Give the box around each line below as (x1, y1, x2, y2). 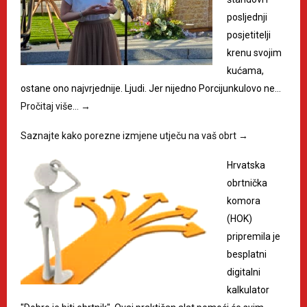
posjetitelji (227, 29, 271, 40)
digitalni (227, 266, 260, 278)
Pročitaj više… (21, 100, 81, 112)
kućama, (227, 64, 264, 76)
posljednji (227, 11, 267, 23)
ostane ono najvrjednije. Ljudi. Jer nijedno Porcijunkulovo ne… (21, 82, 281, 94)
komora (227, 195, 260, 206)
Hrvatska (227, 159, 265, 171)
